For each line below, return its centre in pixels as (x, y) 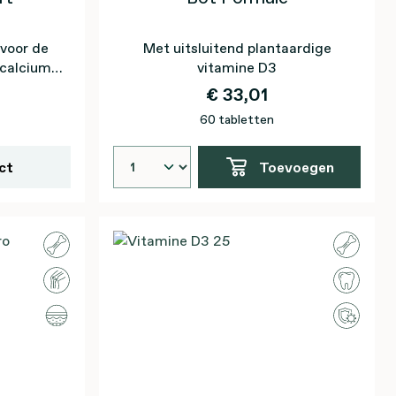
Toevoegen (296, 167)
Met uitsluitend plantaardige (237, 48)
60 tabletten (237, 119)
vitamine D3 (237, 67)
